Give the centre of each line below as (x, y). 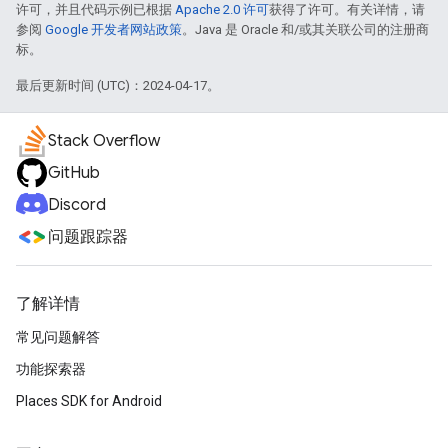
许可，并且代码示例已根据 (95, 9)
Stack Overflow (104, 141)
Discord (77, 205)
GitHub (74, 173)
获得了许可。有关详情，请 (347, 9)
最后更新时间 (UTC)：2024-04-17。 (118, 85)
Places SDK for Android (89, 401)
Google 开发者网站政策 (113, 29)
